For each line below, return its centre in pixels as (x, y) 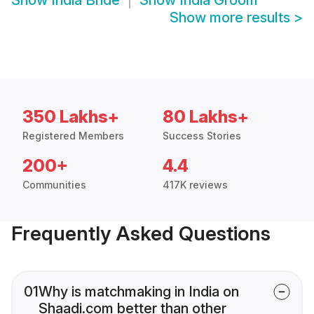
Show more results (232, 18)
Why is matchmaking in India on (139, 292)
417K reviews (195, 185)
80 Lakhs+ (206, 117)
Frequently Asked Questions (141, 234)
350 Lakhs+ (71, 117)
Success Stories (202, 136)
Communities (54, 185)
